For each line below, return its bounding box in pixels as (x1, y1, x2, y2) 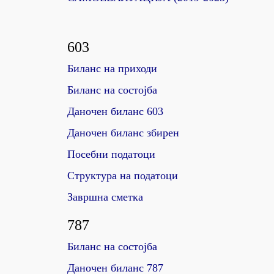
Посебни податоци (67, 148, 155, 160)
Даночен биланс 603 (67, 105, 163, 117)
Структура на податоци (67, 169, 178, 182)
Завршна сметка (67, 191, 143, 203)
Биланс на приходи (67, 62, 157, 75)
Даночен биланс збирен (67, 127, 179, 139)
